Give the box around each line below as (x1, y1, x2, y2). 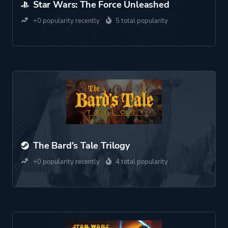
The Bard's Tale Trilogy (33, 139, 130, 152)
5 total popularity (116, 16, 168, 25)
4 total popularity (116, 157, 168, 166)
